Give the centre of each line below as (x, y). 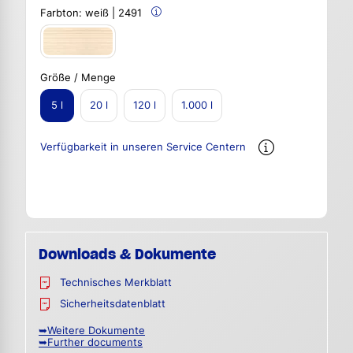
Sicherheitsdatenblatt (113, 304)
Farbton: (63, 13)
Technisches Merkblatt (116, 283)
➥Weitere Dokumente (92, 331)
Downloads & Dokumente (127, 255)
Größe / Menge (78, 77)
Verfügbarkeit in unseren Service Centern (143, 147)
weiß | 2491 (113, 13)
